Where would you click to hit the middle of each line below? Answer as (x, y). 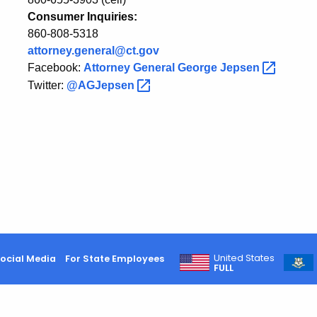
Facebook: (56, 68)
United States (244, 258)
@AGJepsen (102, 85)
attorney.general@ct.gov (93, 51)
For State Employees (114, 258)
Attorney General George (152, 68)
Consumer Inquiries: (82, 17)
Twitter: (47, 85)
